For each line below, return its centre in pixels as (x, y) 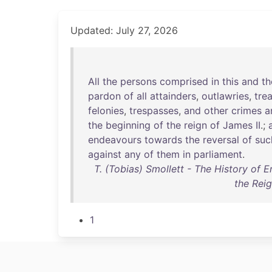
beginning (128, 125)
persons (138, 81)
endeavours (115, 140)
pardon (104, 96)
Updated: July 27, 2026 (124, 30)
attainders (173, 96)
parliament (218, 154)
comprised (184, 81)
